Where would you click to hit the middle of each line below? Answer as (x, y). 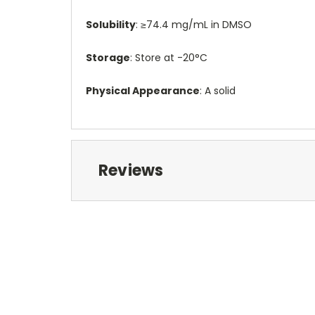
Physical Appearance (143, 90)
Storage (108, 57)
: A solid (218, 90)
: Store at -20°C (169, 57)
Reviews (131, 170)
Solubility (111, 24)
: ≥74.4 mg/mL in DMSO (194, 24)
